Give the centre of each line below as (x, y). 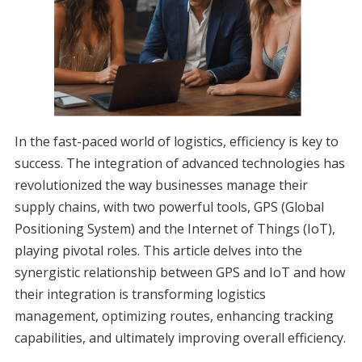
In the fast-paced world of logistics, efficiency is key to (176, 142)
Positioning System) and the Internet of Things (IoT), (175, 229)
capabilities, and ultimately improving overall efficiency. (180, 338)
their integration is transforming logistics (140, 295)
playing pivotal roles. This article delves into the (158, 251)
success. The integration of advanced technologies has (179, 164)
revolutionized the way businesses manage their (161, 185)
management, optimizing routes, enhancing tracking (174, 316)
